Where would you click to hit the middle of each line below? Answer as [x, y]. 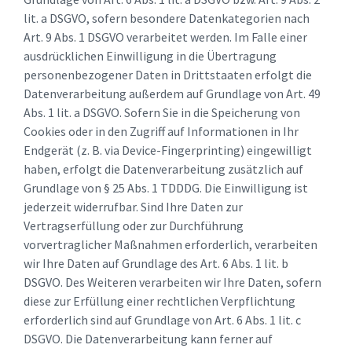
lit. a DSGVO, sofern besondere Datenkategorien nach [167, 18]
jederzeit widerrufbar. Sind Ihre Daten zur [133, 207]
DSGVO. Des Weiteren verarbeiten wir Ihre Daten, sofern [172, 282]
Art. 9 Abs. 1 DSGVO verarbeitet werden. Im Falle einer [165, 37]
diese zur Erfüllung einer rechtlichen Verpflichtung [159, 301]
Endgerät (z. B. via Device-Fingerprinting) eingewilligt [168, 150]
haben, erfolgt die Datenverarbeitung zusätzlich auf [163, 169]
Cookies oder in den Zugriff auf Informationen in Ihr [161, 132]
